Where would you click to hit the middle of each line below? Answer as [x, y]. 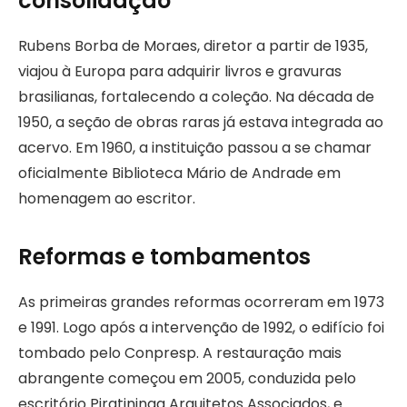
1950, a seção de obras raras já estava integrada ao [201, 122]
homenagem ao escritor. [107, 198]
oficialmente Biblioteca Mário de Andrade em [179, 173]
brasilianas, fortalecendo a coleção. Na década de [196, 96]
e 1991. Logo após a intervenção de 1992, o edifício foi [201, 328]
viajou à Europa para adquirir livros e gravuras [180, 71]
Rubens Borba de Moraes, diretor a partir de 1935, [193, 45]
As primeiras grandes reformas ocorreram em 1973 [201, 303]
